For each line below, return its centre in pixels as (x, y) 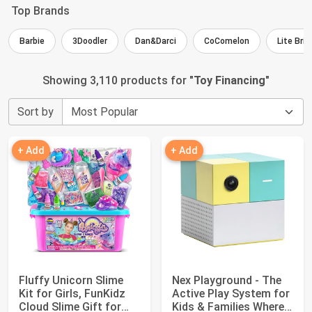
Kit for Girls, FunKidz (72, 294)
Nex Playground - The (227, 280)
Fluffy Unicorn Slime (71, 280)
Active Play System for (231, 294)
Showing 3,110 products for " (118, 80)
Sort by (36, 112)
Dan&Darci (156, 41)
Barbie (32, 41)
